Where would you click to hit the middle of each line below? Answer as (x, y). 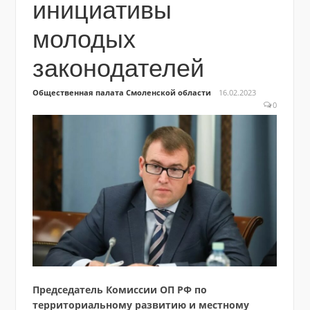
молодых (84, 39)
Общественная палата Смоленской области (121, 92)
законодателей (118, 69)
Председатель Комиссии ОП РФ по (119, 290)
